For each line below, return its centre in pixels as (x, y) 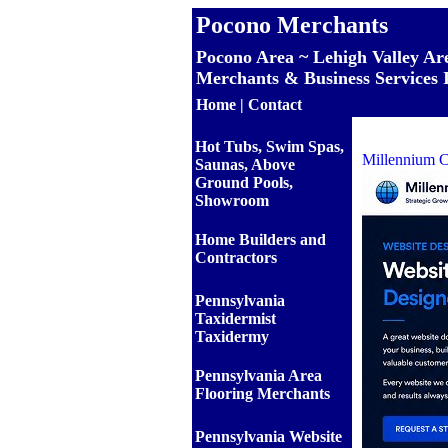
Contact (275, 104)
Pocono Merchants (292, 25)
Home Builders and (260, 239)
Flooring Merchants (262, 393)
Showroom (232, 200)
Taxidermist (235, 318)
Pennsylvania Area (258, 375)
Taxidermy (232, 336)
